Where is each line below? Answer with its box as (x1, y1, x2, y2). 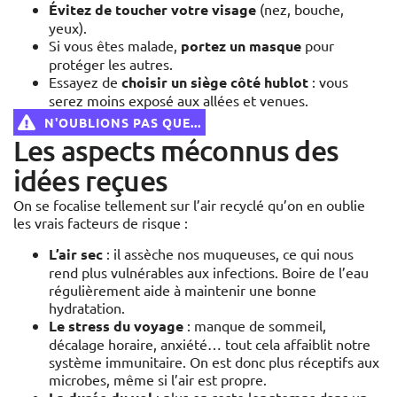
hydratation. (49, 299, 125, 317)
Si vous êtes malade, (49, 36, 181, 55)
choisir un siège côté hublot (121, 73, 308, 92)
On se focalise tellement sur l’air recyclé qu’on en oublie (13, 196, 365, 214)
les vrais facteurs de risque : (13, 214, 188, 232)
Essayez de (49, 73, 121, 91)
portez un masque (181, 36, 301, 56)
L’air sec (49, 245, 103, 264)
